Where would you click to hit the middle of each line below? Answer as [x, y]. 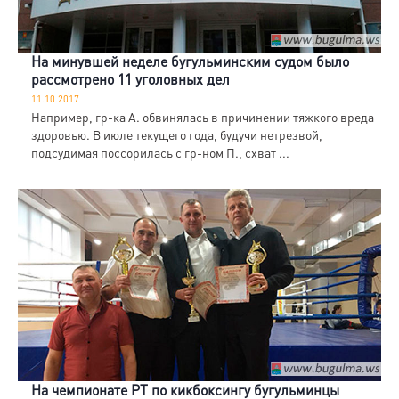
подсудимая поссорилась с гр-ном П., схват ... [160, 153]
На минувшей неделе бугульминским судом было [190, 61]
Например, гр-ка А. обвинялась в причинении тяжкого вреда [203, 117]
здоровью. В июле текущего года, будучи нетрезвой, [177, 135]
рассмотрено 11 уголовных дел [130, 79]
